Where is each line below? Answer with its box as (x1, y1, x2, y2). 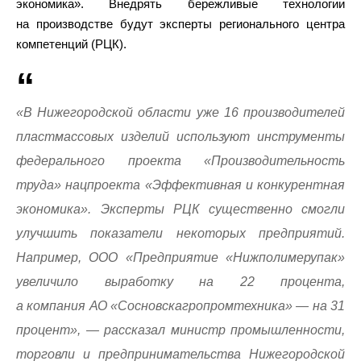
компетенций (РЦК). (16, 37, 127, 51)
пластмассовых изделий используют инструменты (16, 130, 345, 143)
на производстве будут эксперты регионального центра (16, 17, 345, 31)
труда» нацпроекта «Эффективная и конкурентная (16, 178, 345, 192)
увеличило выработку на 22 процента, (16, 275, 345, 288)
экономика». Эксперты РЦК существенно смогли (16, 202, 345, 216)
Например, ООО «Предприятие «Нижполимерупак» (16, 251, 345, 264)
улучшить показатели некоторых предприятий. (16, 226, 345, 240)
